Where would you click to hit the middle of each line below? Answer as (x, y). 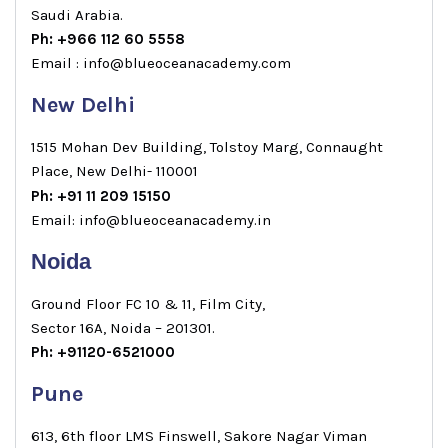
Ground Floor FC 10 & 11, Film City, (148, 304)
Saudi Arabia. (77, 15)
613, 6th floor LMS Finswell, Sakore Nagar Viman (199, 436)
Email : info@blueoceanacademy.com (161, 63)
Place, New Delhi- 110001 (114, 171)
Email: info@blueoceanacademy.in (151, 220)
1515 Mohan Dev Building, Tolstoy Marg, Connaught (207, 147)
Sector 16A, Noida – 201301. (123, 328)
